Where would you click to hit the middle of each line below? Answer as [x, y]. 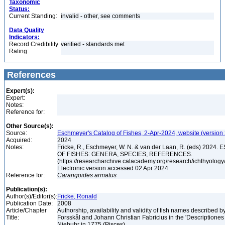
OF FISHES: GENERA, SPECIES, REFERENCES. [125, 154]
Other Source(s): [30, 126]
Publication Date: [29, 203]
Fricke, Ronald [77, 196]
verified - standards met [93, 44]
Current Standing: [33, 16]
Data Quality [27, 30]
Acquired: [19, 140]
